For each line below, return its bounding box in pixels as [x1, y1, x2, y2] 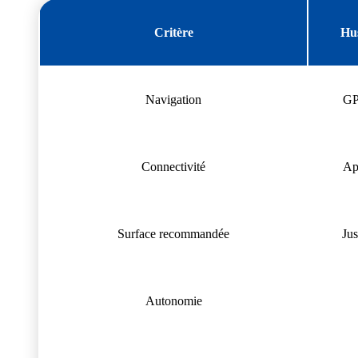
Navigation [145, 92, 201, 106]
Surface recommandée [117, 226, 229, 241]
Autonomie [145, 293, 202, 308]
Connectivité [141, 159, 205, 173]
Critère [153, 25, 193, 39]
